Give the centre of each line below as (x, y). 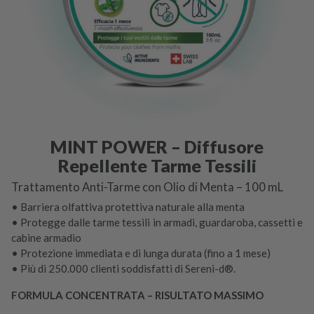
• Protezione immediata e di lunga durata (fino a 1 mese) (141, 253)
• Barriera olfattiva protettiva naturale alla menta (128, 206)
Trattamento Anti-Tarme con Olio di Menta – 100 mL (147, 186)
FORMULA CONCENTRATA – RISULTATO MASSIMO (137, 295)
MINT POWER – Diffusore (157, 146)
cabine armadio (46, 237)
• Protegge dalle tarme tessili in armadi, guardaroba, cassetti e (157, 222)
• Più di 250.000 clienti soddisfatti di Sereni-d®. (123, 268)
